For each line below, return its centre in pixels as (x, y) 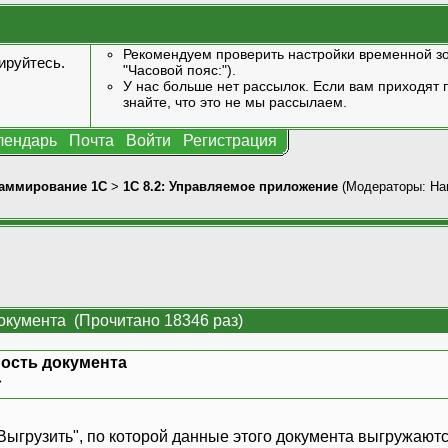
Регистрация (230, 140)
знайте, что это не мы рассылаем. (234, 102)
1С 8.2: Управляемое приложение (230, 186)
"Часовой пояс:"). (179, 70)
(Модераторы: (384, 186)
